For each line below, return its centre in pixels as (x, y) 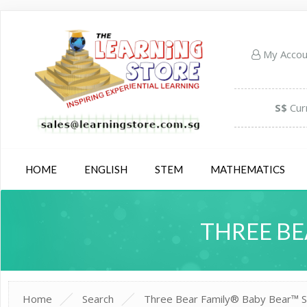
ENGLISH (106, 169)
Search (98, 298)
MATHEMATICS (248, 169)
